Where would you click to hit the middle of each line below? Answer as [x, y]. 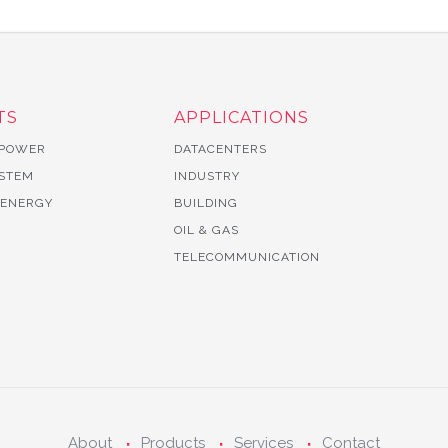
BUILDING [205, 203]
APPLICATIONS [241, 117]
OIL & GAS [206, 230]
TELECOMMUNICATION [246, 257]
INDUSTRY [206, 176]
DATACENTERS [220, 149]
